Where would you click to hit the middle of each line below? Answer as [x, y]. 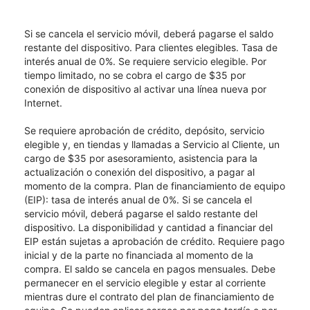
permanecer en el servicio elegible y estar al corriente [145, 283]
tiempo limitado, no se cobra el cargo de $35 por [135, 75]
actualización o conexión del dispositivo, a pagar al [139, 172]
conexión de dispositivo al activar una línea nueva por [145, 89]
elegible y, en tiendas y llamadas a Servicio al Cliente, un [152, 145]
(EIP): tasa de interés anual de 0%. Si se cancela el [138, 200]
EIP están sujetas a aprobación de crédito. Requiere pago [154, 241]
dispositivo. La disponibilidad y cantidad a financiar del [148, 228]
